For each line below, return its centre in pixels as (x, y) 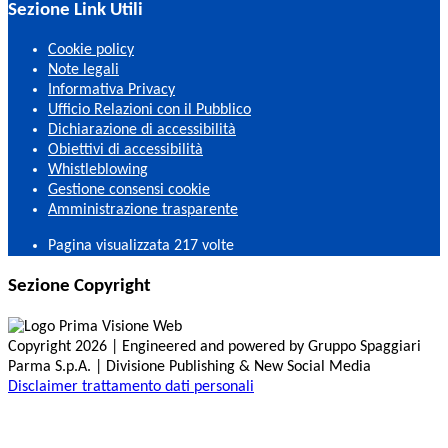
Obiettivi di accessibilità (125, 150)
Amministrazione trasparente (143, 210)
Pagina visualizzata (111, 246)
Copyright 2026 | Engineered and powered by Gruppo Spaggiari (214, 346)
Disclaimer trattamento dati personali (131, 386)
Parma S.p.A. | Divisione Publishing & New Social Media (189, 366)
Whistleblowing (98, 170)
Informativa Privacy (111, 90)
